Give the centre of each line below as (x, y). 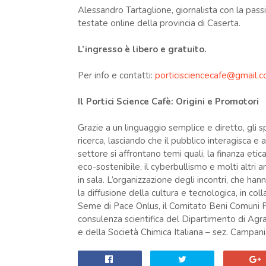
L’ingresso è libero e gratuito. (144, 49)
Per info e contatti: (116, 75)
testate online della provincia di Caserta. (159, 23)
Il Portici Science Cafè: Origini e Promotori (168, 102)
